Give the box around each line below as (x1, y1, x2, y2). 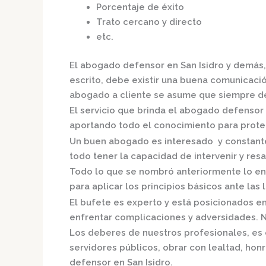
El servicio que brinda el (69, 105, 179, 116)
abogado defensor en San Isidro (80, 59, 226, 71)
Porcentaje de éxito (96, 2, 184, 13)
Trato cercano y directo (96, 17, 202, 28)
